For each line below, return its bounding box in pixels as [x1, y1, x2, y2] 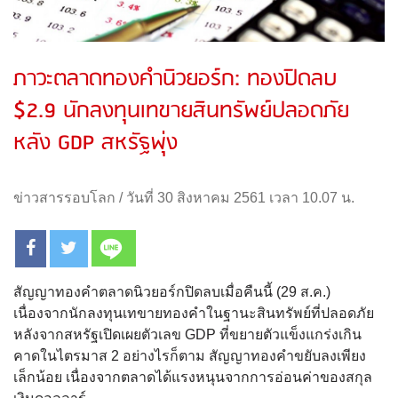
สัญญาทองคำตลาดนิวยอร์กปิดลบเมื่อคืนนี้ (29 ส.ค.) [13, 284, 330, 300]
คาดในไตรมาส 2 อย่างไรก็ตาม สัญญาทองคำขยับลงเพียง [13, 348, 366, 364]
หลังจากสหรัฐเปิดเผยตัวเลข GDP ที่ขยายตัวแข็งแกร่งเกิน [13, 327, 362, 343]
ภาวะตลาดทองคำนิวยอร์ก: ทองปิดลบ [13, 61, 338, 98]
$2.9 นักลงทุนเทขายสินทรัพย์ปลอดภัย [13, 93, 349, 130]
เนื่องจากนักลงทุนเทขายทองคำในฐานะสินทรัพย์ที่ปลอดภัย [13, 306, 374, 322]
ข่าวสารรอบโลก [13, 190, 115, 206]
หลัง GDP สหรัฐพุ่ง [13, 125, 178, 162]
